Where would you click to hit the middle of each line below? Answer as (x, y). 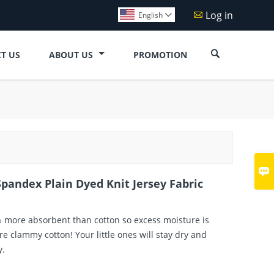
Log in (219, 15)
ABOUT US (72, 54)
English (150, 15)
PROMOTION (161, 54)
